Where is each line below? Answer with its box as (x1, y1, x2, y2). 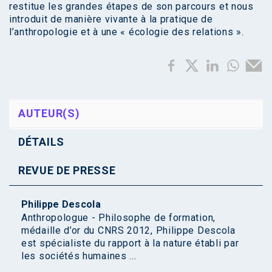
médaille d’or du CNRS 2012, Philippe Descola (21, 225, 236, 237)
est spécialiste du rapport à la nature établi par (21, 237, 239, 250)
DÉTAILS (18, 135, 64, 149)
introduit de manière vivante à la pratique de (9, 13, 213, 25)
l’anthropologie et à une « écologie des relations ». (9, 26, 244, 38)
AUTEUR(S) (18, 107, 80, 120)
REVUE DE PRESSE (18, 164, 116, 177)
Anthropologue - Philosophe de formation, (21, 212, 216, 224)
